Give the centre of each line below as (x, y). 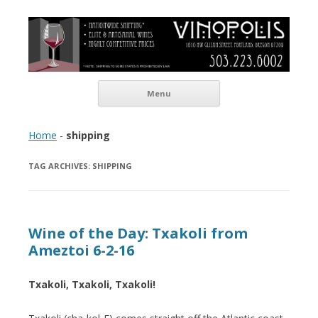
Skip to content (255, 84)
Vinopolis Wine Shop (108, 27)
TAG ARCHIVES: (60, 165)
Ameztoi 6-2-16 (81, 250)
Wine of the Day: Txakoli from (138, 233)
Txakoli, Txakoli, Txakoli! (92, 284)
